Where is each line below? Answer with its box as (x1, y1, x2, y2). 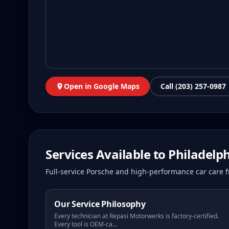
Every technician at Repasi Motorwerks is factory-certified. (54, 212, 219, 220)
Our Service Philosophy (54, 198, 146, 210)
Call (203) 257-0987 (161, 81, 226, 91)
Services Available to (45, 146, 169, 163)
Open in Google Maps (64, 81, 140, 91)
